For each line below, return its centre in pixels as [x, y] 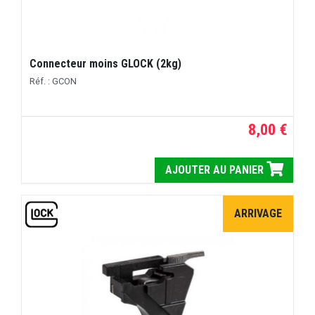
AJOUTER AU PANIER [216, 169]
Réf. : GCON [53, 81]
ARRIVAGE [258, 213]
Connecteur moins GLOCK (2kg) [106, 63]
